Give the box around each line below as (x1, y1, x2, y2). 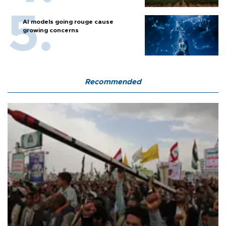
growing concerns (23, 27, 79, 34)
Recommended (85, 78, 141, 86)
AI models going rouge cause (23, 19, 114, 25)
